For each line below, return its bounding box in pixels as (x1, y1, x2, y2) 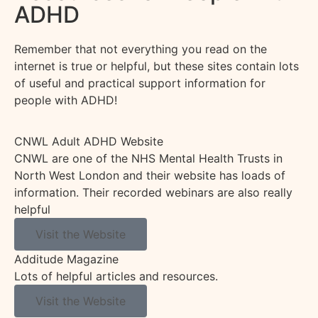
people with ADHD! (14, 92, 119, 107)
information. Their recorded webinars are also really (14, 185, 292, 200)
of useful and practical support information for (14, 75, 265, 90)
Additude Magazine (14, 252, 119, 267)
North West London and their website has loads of (14, 168, 285, 183)
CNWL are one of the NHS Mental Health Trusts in (14, 151, 283, 166)
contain (236, 58, 275, 73)
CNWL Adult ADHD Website (14, 134, 163, 149)
